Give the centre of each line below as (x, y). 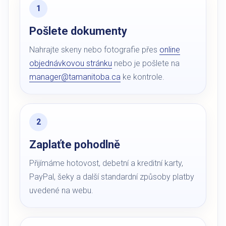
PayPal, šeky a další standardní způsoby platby (112, 177)
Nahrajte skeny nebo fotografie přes (94, 50)
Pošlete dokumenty (78, 31)
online (170, 50)
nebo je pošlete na (146, 63)
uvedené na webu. (61, 190)
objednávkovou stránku (71, 63)
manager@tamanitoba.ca (75, 77)
